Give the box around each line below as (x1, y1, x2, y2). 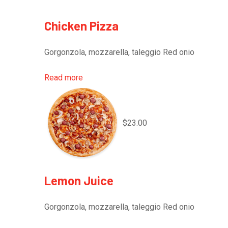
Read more (44, 73, 83, 82)
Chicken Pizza (44, 18, 119, 33)
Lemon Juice (44, 173, 113, 188)
